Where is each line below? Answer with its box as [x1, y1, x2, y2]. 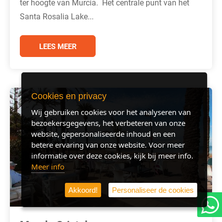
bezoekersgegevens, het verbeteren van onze [31, 117, 185, 128]
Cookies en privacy [31, 91, 107, 101]
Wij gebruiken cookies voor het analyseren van [31, 107, 191, 117]
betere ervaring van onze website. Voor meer [31, 139, 185, 150]
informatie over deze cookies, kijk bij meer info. [31, 150, 193, 161]
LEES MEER [39, 41, 77, 51]
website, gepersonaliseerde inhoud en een [31, 128, 175, 139]
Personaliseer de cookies [112, 186, 194, 194]
